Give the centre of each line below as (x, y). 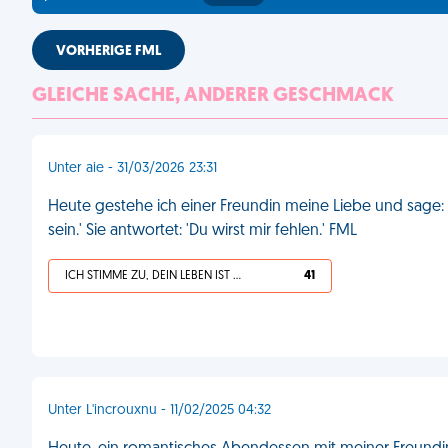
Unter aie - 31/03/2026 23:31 (132, 168)
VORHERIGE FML (108, 51)
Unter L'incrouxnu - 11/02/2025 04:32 (159, 410)
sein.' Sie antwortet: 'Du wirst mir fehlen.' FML (202, 231)
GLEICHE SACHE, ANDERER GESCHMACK (213, 96)
